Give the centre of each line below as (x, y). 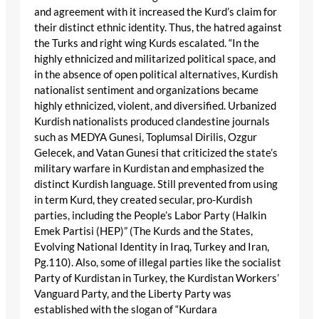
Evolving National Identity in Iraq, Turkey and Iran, (152, 247)
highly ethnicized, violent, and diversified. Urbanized (155, 106)
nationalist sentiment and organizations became (146, 90)
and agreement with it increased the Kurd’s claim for (156, 12)
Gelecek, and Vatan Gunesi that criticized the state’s (156, 153)
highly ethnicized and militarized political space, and (155, 59)
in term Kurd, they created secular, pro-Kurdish (143, 200)
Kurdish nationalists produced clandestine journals (152, 122)
